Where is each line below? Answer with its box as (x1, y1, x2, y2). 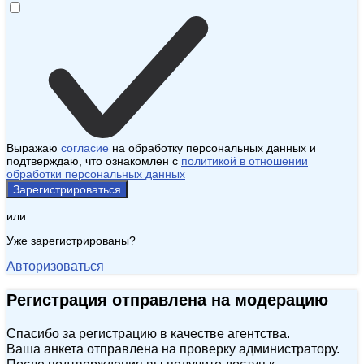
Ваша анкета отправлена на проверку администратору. (6, 342, 340, 357)
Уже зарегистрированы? (6, 234, 136, 248)
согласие (61, 141, 109, 155)
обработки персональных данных (6, 167, 185, 181)
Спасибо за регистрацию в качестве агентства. (6, 327, 290, 341)
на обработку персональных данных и (109, 141, 316, 155)
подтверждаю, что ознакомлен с (6, 154, 181, 168)
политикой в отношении (181, 154, 308, 168)
